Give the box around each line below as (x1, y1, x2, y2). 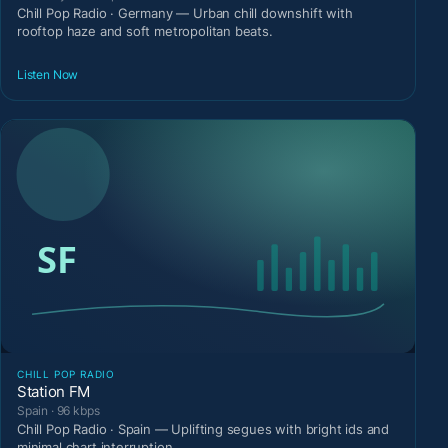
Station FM (17, 382, 90, 402)
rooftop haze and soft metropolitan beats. (17, 23, 273, 40)
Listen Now (17, 66, 79, 82)
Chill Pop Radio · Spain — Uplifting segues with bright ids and (17, 421, 390, 438)
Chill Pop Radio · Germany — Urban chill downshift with (17, 5, 353, 22)
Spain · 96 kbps (17, 403, 100, 419)
